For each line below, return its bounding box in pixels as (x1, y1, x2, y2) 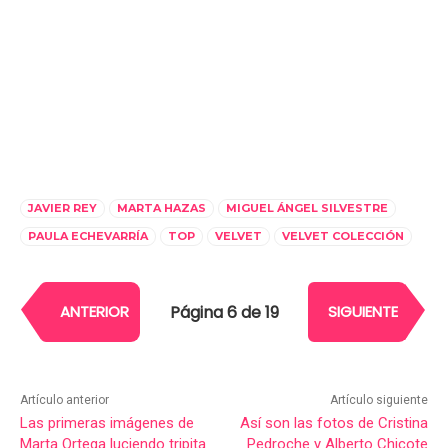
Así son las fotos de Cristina (239, 414, 428, 433)
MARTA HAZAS (117, 201, 206, 216)
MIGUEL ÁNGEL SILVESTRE (226, 201, 388, 216)
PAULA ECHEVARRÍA (28, 229, 148, 244)
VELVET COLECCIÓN (282, 229, 404, 244)
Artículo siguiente (329, 393, 428, 408)
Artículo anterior (20, 393, 109, 408)
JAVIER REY (28, 201, 97, 216)
